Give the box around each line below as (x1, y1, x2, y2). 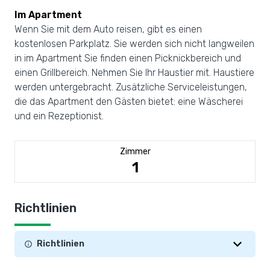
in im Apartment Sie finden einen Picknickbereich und (14, 52, 241, 64)
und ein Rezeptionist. (14, 110, 104, 122)
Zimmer (119, 146, 151, 157)
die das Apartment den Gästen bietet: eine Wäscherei (14, 96, 243, 107)
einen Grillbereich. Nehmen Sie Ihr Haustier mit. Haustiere (14, 67, 254, 78)
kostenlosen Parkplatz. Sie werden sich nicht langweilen (14, 38, 254, 49)
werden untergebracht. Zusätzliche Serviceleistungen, (14, 81, 247, 93)
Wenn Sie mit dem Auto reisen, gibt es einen (14, 24, 202, 35)
